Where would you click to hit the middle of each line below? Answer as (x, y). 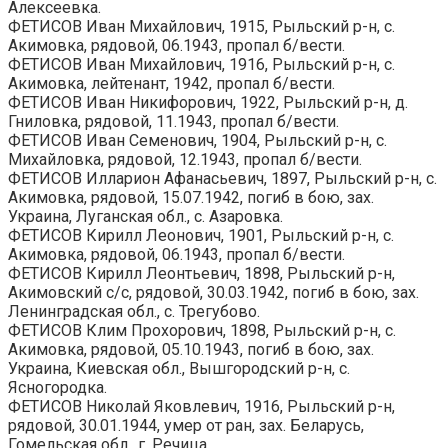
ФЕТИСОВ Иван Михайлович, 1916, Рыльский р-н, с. (201, 64)
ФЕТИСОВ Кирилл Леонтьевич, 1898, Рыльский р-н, (201, 273)
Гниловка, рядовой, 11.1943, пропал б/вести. (173, 121)
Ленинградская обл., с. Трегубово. (134, 311)
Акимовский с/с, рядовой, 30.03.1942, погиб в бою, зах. (213, 292)
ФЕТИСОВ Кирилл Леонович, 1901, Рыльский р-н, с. (201, 235)
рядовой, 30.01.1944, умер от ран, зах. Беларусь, (186, 425)
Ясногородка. (57, 387)
